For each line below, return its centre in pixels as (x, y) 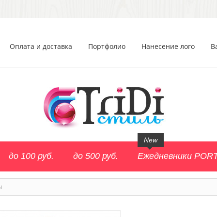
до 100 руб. (31, 156)
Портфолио (107, 46)
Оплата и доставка (41, 46)
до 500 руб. (96, 156)
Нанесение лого (168, 46)
